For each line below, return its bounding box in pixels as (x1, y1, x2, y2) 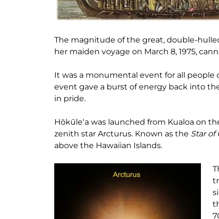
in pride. (54, 94, 88, 104)
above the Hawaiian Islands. (54, 141, 162, 151)
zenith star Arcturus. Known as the (54, 129, 191, 139)
